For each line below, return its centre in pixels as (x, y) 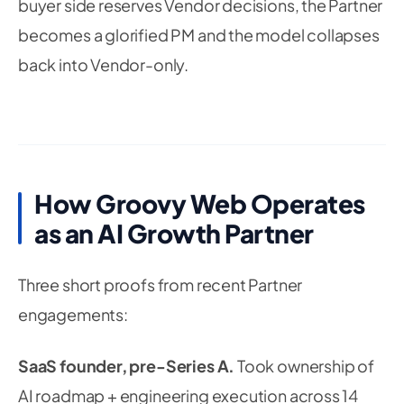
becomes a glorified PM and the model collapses (199, 35)
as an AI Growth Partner (174, 233)
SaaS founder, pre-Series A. (127, 366)
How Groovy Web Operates (200, 203)
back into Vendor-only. (104, 64)
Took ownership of (304, 366)
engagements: (73, 314)
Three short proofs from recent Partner (161, 285)
